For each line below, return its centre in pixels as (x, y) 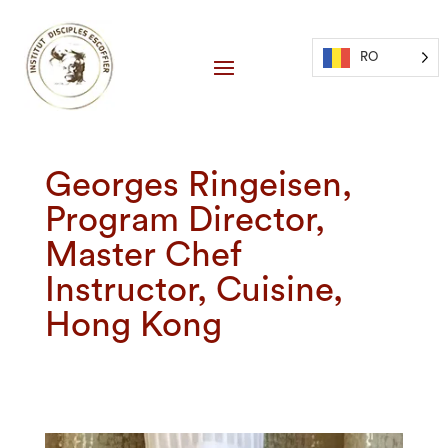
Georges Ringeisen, (198, 186)
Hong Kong (133, 326)
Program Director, (184, 221)
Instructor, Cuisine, (193, 291)
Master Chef (143, 256)
